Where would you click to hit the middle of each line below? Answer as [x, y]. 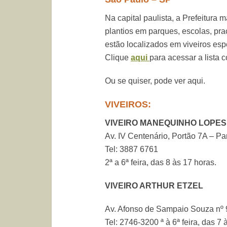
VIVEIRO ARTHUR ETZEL [155, 186]
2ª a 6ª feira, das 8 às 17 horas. [161, 162]
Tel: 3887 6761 [133, 149]
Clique [118, 58]
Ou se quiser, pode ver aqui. [155, 81]
